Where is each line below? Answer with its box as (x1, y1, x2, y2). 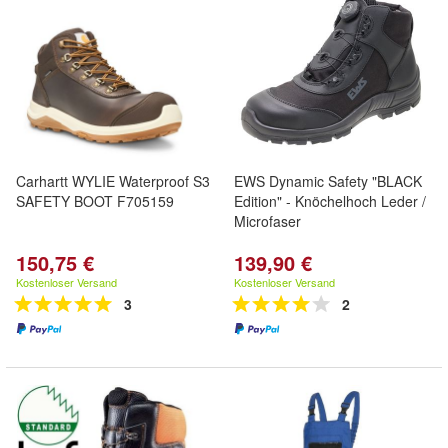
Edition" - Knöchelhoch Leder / (234, 191, 426, 211)
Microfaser (234, 211, 301, 231)
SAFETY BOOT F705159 (16, 191, 174, 211)
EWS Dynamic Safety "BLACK (234, 171, 422, 191)
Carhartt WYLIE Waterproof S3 (16, 171, 210, 191)
